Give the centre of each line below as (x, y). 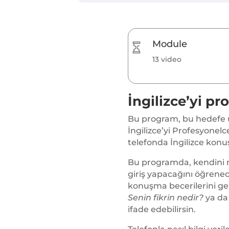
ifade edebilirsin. (162, 210)
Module (170, 44)
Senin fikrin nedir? (165, 198)
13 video (167, 60)
